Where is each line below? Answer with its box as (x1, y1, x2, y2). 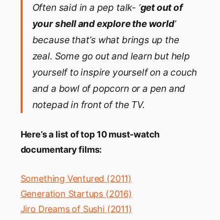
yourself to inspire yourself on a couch (32, 67, 197, 79)
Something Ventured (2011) (20, 173, 132, 184)
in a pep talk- (79, 2, 136, 14)
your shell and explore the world (32, 18, 174, 30)
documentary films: (20, 144, 102, 155)
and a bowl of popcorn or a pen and (32, 83, 186, 95)
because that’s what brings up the (32, 34, 179, 46)
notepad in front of (32, 99, 115, 111)
